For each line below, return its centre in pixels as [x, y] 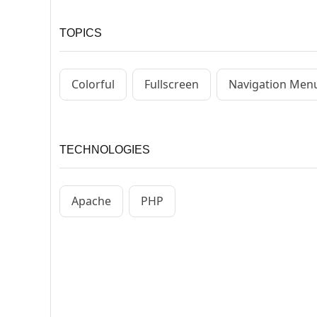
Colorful [93, 85]
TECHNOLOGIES [105, 149]
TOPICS [81, 33]
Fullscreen [172, 85]
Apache [91, 201]
